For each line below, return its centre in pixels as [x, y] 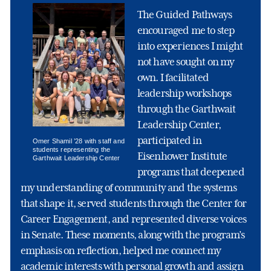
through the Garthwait [186, 109]
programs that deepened [191, 171]
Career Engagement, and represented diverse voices [133, 219]
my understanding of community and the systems [128, 187]
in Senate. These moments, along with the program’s [132, 234]
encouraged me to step [186, 30]
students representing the [71, 149]
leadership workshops [184, 93]
